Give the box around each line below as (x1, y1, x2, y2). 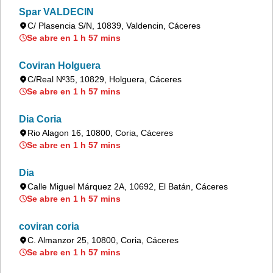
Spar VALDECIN (19, 7, 94, 17)
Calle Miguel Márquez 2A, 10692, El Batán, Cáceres (27, 182, 228, 191)
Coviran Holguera (19, 60, 101, 71)
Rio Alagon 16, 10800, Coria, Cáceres (27, 128, 173, 138)
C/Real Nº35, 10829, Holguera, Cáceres (27, 74, 182, 84)
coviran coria (19, 221, 79, 232)
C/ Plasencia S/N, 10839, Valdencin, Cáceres (27, 21, 200, 30)
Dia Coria (19, 114, 62, 124)
